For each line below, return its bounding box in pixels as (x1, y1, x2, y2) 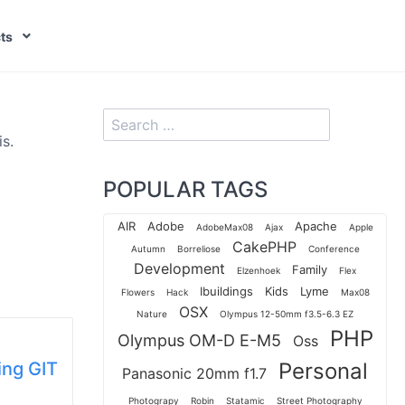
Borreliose (176, 243, 221, 254)
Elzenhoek (237, 265, 280, 276)
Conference (307, 243, 360, 254)
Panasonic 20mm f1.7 (122, 364, 267, 382)
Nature (137, 308, 167, 319)
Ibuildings (199, 284, 253, 298)
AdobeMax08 (195, 221, 253, 232)
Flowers (120, 287, 155, 297)
